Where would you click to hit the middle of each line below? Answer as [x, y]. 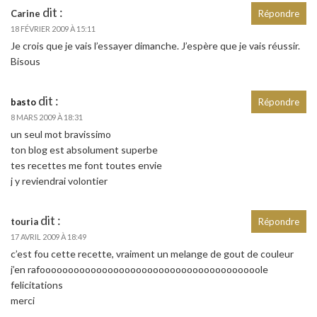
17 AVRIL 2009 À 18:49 [48, 237]
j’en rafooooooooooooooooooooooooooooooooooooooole [139, 270]
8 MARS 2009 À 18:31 [47, 117]
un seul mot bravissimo [61, 134]
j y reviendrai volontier [59, 181]
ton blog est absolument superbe [84, 150]
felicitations [37, 285]
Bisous [25, 62]
